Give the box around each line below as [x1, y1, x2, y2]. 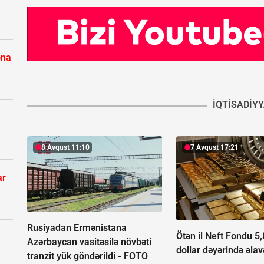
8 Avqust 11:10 [41, 143, 90, 152]
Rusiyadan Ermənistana [27, 222, 127, 234]
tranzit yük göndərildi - [27, 250, 124, 262]
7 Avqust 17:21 [190, 143, 239, 152]
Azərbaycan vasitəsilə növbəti [27, 236, 151, 248]
